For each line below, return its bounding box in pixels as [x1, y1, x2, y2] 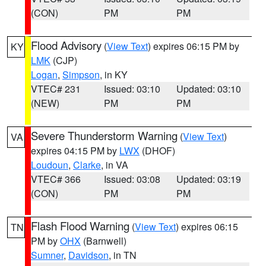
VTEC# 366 [31, 172, 81, 186]
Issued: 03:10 [103, 82, 160, 96]
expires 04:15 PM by [31, 144, 119, 157]
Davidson [68, 248, 109, 262]
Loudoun [31, 158, 68, 172]
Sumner [31, 248, 64, 262]
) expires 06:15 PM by [148, 39, 239, 53]
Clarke [73, 158, 101, 172]
